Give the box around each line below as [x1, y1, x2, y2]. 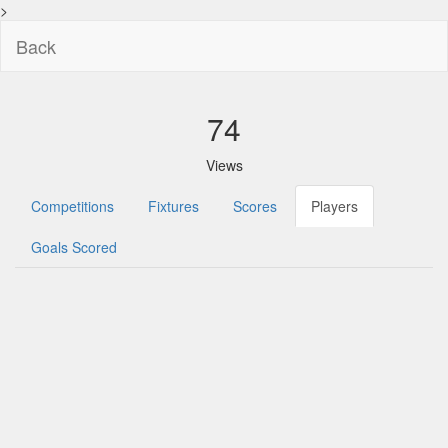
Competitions [31, 196, 114, 216]
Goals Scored [31, 237, 117, 257]
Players [311, 196, 358, 216]
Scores [233, 196, 277, 216]
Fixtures [148, 196, 199, 216]
